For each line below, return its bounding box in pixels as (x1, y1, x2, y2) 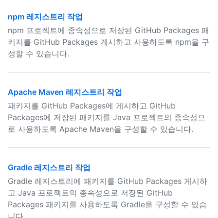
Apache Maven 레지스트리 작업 (8, 87, 122, 97)
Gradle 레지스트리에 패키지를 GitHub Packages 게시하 (8, 176, 207, 186)
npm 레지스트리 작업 (8, 12, 83, 21)
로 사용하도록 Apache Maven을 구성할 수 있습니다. (8, 124, 193, 134)
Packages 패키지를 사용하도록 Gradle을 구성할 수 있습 (8, 200, 207, 209)
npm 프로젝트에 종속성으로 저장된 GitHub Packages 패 (8, 25, 209, 35)
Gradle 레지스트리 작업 (8, 163, 91, 172)
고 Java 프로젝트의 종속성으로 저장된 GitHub (8, 188, 173, 198)
